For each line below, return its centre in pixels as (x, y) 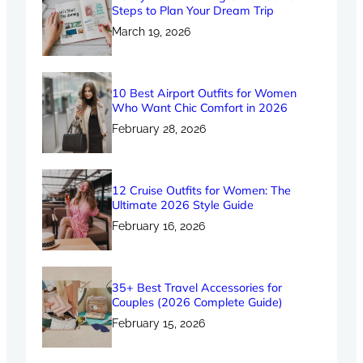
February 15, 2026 (158, 324)
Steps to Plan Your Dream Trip (193, 11)
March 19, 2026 (151, 32)
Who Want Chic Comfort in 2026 (200, 108)
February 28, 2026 (159, 129)
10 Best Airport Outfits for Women (204, 94)
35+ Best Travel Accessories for (197, 288)
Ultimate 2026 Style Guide (183, 205)
